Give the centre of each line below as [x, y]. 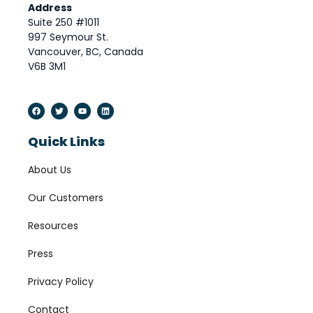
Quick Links [66, 142]
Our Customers [66, 198]
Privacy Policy [61, 282]
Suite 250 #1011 [64, 23]
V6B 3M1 [47, 67]
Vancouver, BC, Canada [86, 52]
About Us [50, 170]
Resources [53, 226]
